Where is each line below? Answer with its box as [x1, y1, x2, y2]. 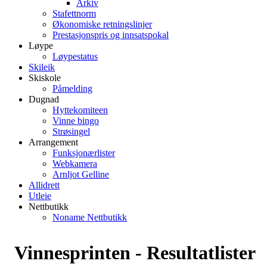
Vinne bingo [52, 115, 99, 126]
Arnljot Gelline [52, 169, 109, 179]
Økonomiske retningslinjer [52, 18, 152, 29]
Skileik [29, 61, 55, 72]
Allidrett [29, 179, 60, 190]
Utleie [29, 190, 51, 201]
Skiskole [29, 72, 61, 83]
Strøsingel [52, 126, 90, 136]
